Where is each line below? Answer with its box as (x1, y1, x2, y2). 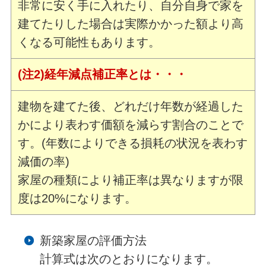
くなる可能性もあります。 (18, 36, 161, 49)
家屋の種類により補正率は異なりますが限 (18, 173, 244, 187)
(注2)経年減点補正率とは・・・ (18, 68, 188, 81)
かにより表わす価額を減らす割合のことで (18, 118, 244, 132)
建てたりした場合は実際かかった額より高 (18, 17, 244, 31)
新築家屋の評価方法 (39, 234, 147, 248)
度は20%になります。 (18, 192, 137, 205)
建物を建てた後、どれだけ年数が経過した (18, 100, 244, 113)
